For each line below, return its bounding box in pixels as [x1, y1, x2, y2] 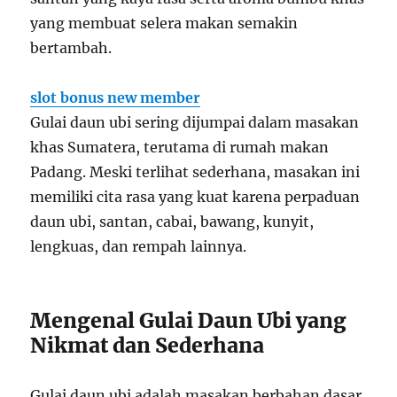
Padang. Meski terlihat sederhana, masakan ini [30, 162, 361, 181]
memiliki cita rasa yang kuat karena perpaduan [30, 187, 361, 206]
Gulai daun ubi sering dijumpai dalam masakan [30, 113, 360, 131]
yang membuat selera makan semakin [30, 13, 299, 32]
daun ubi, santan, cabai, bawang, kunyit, [30, 212, 315, 230]
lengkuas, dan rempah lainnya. [30, 237, 247, 255]
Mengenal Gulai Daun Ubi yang [30, 307, 347, 333]
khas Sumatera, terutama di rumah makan [30, 137, 330, 156]
